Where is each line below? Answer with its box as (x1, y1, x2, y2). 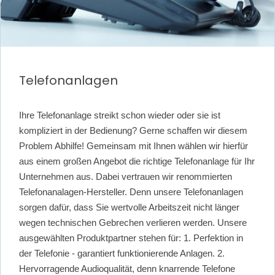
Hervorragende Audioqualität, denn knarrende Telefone (19, 264, 235, 274)
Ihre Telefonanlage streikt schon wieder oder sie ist (19, 110, 220, 120)
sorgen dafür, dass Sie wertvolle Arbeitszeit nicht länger (19, 203, 239, 212)
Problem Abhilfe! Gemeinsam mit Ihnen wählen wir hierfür (19, 141, 248, 151)
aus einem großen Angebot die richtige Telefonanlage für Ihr (19, 157, 255, 166)
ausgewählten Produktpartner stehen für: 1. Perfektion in (19, 233, 243, 243)
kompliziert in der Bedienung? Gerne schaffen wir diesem (19, 126, 247, 136)
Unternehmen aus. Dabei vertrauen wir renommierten (19, 172, 232, 182)
